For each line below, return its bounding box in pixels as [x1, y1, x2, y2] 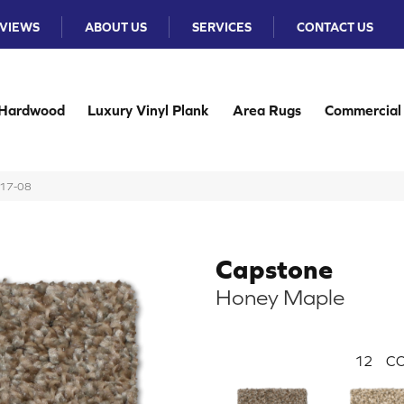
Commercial [324, 102, 401, 118]
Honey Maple [216, 285, 344, 309]
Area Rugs [233, 102, 301, 118]
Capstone [216, 253, 333, 284]
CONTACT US [297, 20, 374, 34]
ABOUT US [85, 20, 148, 34]
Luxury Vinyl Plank [87, 102, 210, 118]
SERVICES [192, 20, 252, 34]
